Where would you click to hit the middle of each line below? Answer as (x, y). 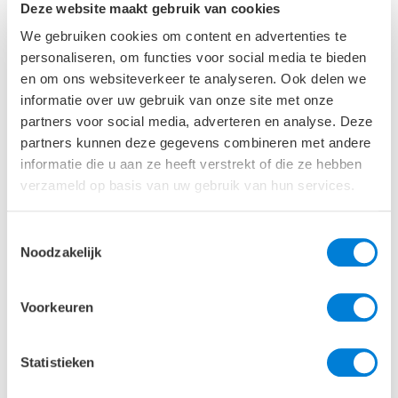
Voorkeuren (57, 307)
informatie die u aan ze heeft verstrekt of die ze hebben (191, 164)
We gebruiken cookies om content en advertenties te (183, 36)
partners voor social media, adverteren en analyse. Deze (197, 122)
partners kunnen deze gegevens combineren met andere (196, 143)
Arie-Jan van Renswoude (115, 326)
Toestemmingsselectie (72, 233)
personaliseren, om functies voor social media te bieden (194, 58)
